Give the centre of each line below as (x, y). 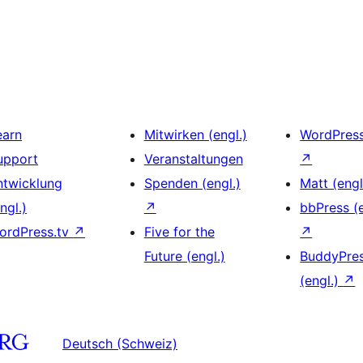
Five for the (179, 232)
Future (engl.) (184, 256)
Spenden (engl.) (192, 184)
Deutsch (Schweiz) (120, 343)
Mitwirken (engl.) (195, 135)
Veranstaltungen (193, 159)
